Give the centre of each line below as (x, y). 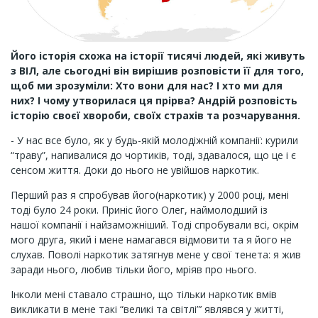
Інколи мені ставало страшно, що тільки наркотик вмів (144, 294)
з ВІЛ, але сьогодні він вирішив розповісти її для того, (157, 71)
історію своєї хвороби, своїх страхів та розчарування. (155, 115)
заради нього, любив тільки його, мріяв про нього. (133, 269)
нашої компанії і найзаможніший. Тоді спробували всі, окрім (155, 225)
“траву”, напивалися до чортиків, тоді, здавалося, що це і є (153, 155)
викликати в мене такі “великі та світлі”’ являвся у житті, (147, 309)
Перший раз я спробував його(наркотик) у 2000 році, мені (150, 195)
